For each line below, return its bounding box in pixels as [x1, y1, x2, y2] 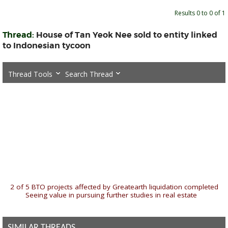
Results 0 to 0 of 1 [175, 9, 225, 17]
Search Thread [65, 69, 113, 79]
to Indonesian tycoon [3, 40, 91, 51]
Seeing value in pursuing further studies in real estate [25, 190, 197, 199]
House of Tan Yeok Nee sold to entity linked [36, 30, 217, 40]
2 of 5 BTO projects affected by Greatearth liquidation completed [10, 182, 218, 191]
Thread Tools [8, 69, 52, 79]
